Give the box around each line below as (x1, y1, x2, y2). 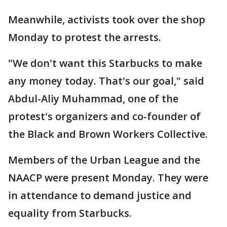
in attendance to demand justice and (8, 188, 192, 202)
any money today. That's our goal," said (8, 74, 204, 88)
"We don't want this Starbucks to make (8, 56, 202, 70)
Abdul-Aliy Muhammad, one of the (8, 92, 178, 105)
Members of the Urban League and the (8, 153, 200, 167)
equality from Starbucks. (8, 206, 132, 220)
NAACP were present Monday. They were (8, 171, 208, 184)
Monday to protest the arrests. (8, 30, 161, 44)
